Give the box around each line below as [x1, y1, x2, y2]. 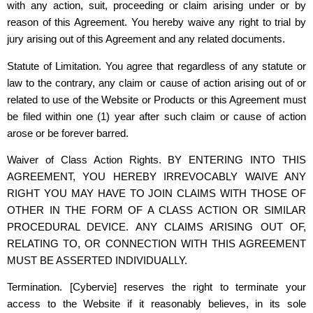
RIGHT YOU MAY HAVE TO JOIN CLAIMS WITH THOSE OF [7, 187, 306, 199]
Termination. [7, 281, 70, 293]
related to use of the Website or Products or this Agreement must [7, 93, 306, 105]
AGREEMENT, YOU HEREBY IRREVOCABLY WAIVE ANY [7, 170, 306, 182]
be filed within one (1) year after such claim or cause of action [7, 110, 306, 122]
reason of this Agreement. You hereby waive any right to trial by [7, 16, 306, 29]
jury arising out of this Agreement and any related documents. [7, 33, 285, 45]
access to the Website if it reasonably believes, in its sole [7, 298, 306, 310]
